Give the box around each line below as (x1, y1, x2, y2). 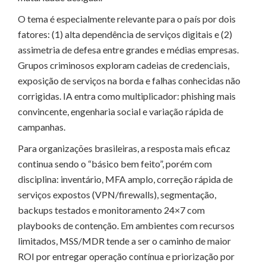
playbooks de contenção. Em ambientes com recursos (18, 219, 235, 231)
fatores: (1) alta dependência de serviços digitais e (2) (18, 28, 232, 40)
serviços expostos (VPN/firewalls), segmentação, (18, 188, 216, 200)
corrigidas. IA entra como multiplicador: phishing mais (18, 90, 236, 102)
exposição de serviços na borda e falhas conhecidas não (18, 74, 240, 86)
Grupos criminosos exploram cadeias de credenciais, (18, 59, 229, 71)
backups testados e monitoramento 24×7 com (18, 204, 205, 216)
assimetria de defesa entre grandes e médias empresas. (18, 43, 239, 55)
